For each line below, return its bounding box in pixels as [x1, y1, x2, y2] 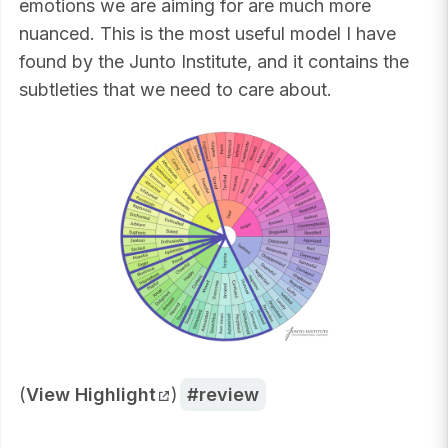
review [199, 383, 260, 405]
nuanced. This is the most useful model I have [19, 22, 396, 44]
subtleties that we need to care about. [19, 78, 332, 100]
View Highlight [26, 383, 156, 405]
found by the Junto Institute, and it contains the [19, 50, 409, 72]
